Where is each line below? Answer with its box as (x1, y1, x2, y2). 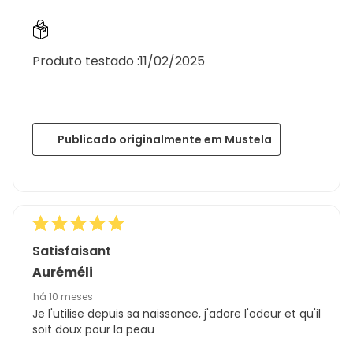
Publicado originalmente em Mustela (58, 131, 272, 147)
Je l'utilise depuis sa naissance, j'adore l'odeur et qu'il (32, 305, 321, 321)
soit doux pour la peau (32, 321, 154, 337)
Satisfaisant (32, 241, 111, 260)
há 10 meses (33, 289, 93, 303)
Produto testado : (32, 51, 139, 70)
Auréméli (32, 262, 93, 281)
